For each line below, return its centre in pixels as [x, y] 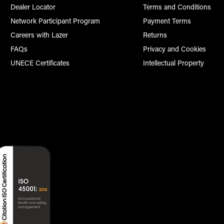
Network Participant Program [55, 21]
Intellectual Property [174, 63]
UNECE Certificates [40, 63]
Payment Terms [167, 21]
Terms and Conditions [177, 7]
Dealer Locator [33, 7]
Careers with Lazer [39, 35]
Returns [155, 35]
